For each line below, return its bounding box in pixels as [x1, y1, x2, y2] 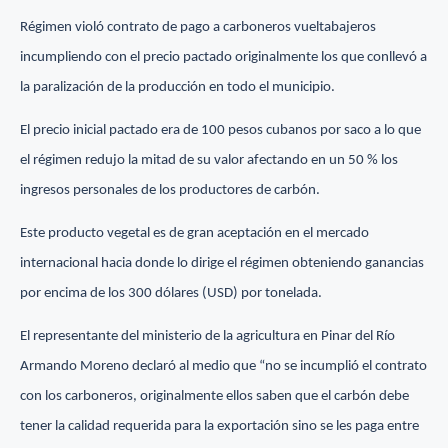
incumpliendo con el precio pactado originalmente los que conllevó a [20, 50, 427, 66]
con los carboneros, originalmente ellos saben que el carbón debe [20, 389, 409, 405]
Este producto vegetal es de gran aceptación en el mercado [20, 226, 369, 242]
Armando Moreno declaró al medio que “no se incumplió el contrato [20, 359, 427, 375]
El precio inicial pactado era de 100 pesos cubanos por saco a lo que [20, 123, 421, 139]
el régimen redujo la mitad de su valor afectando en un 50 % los [20, 153, 398, 169]
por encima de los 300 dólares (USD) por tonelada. [20, 286, 322, 302]
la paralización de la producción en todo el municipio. [20, 80, 335, 96]
